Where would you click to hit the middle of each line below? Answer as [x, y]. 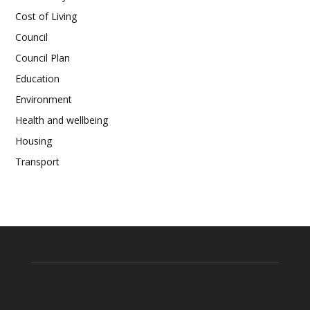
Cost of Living [46, 17]
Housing [34, 141]
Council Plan [43, 58]
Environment [44, 100]
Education [37, 79]
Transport [37, 162]
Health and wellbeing [62, 120]
